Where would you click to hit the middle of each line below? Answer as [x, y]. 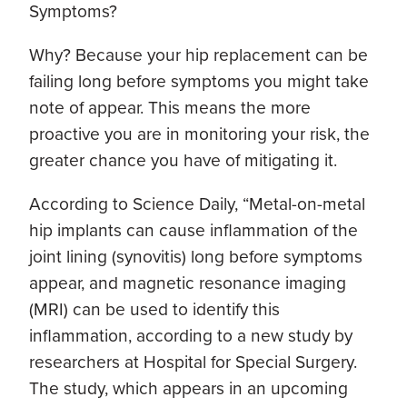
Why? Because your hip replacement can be [199, 55]
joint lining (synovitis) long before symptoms [196, 257]
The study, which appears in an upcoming [189, 388]
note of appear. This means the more [170, 107]
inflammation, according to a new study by [191, 336]
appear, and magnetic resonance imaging [188, 283]
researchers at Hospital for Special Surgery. [193, 362]
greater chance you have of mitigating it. [183, 160]
